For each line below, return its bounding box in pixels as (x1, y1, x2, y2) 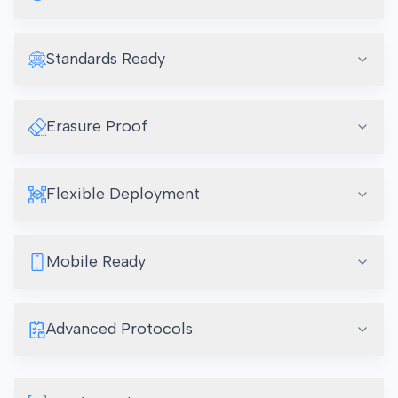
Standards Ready (46, 49, 165, 69)
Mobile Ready (46, 251, 146, 272)
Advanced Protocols (46, 319, 193, 339)
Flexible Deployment (46, 184, 200, 204)
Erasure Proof (46, 116, 147, 137)
